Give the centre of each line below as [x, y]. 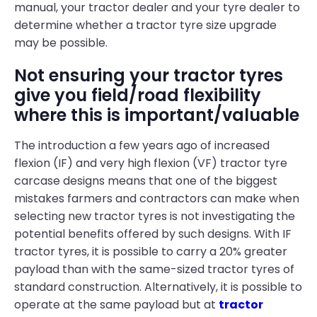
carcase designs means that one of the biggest [146, 181]
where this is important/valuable [157, 115]
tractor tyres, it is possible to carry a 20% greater [151, 252]
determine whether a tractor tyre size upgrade [145, 25]
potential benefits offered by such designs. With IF [153, 234]
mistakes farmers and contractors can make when [157, 198]
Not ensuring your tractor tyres [149, 75]
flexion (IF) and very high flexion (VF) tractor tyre [151, 163]
